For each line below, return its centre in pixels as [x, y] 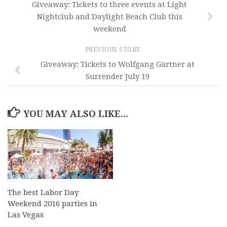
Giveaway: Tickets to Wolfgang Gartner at [118, 64]
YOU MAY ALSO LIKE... [75, 113]
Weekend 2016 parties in [52, 203]
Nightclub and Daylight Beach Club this [109, 17]
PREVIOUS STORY [113, 50]
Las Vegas [26, 215]
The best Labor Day [43, 192]
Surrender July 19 [118, 76]
